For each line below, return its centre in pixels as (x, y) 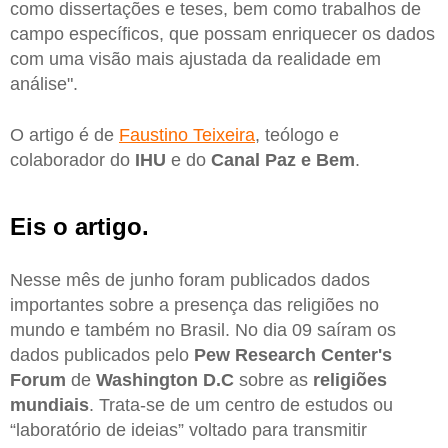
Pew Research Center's (293, 354)
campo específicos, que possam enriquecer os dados (222, 33)
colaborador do (72, 160)
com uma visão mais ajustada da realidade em (195, 58)
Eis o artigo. (79, 227)
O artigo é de (64, 135)
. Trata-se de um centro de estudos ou (241, 404)
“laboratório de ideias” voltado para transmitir (188, 429)
